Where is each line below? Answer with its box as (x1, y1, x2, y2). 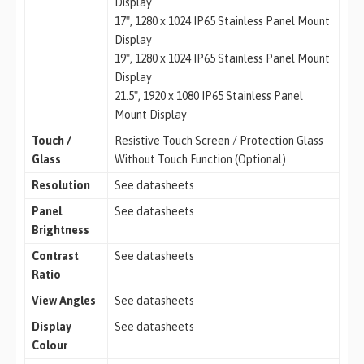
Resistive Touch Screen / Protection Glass (114, 134, 323, 148)
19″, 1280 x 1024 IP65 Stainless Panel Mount (114, 52, 330, 66)
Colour (31, 339, 67, 353)
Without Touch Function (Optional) (114, 153, 286, 167)
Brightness (31, 223, 89, 237)
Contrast (31, 249, 79, 263)
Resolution (31, 179, 90, 193)
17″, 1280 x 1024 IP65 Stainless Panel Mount (114, 15, 330, 28)
